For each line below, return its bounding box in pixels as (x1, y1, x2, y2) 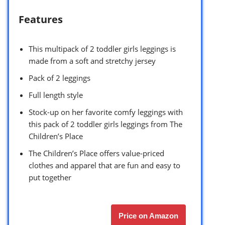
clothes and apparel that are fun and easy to (29, 160, 180, 171)
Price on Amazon (119, 211, 178, 220)
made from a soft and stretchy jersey (29, 56, 156, 66)
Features (19, 13, 63, 27)
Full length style (29, 90, 83, 100)
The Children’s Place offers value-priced (29, 148, 164, 159)
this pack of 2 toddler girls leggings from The (29, 119, 182, 130)
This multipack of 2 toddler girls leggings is (29, 44, 176, 54)
